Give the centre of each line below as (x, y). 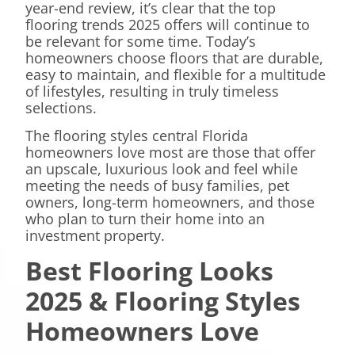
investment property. (95, 236)
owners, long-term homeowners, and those (170, 202)
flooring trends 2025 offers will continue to (168, 24)
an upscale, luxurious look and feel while (162, 169)
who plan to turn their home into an (145, 219)
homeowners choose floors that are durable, (174, 57)
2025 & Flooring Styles (163, 300)
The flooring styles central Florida (137, 136)
